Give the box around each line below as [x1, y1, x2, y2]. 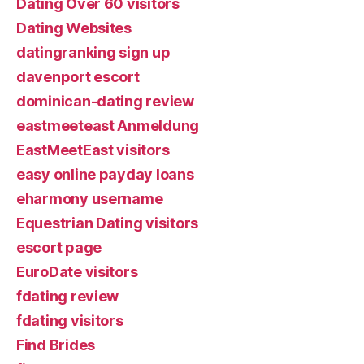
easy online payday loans [16, 165, 194, 183]
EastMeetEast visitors [16, 141, 170, 158]
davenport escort [16, 67, 140, 85]
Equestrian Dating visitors [16, 214, 198, 232]
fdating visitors [16, 311, 123, 329]
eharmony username [16, 189, 163, 207]
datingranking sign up [16, 43, 171, 61]
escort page [16, 238, 102, 256]
